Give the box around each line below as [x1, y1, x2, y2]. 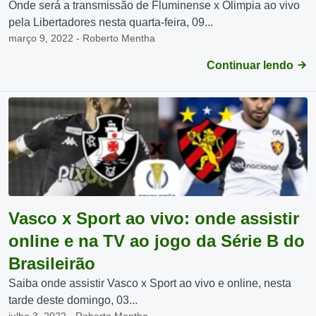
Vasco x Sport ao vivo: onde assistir [8, 209, 299, 228]
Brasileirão [8, 254, 95, 273]
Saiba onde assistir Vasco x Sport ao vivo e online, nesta [8, 277, 291, 289]
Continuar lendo [207, 59, 296, 71]
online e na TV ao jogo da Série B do [8, 231, 305, 250]
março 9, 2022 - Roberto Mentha [8, 32, 155, 44]
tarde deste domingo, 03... [8, 294, 138, 306]
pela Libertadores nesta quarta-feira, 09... [8, 16, 213, 28]
